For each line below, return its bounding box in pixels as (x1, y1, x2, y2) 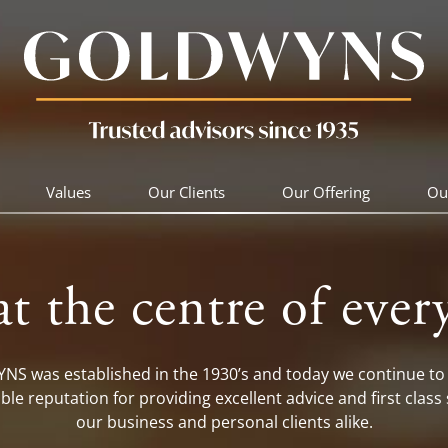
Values (45, 182, 91, 202)
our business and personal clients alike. (75, 410, 373, 433)
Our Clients (147, 182, 225, 202)
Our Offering (281, 182, 370, 202)
